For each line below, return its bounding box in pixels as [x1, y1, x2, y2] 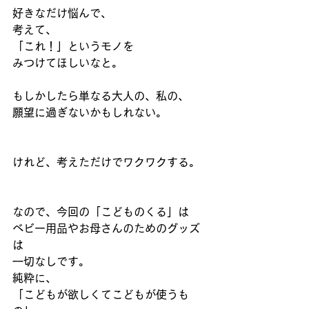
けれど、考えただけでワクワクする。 [12, 157, 200, 168]
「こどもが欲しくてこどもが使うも [12, 289, 189, 300]
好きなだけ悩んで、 [12, 8, 112, 19]
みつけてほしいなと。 [12, 57, 123, 68]
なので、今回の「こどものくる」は [12, 206, 189, 217]
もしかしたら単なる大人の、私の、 [12, 90, 189, 101]
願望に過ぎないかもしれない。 [12, 107, 167, 118]
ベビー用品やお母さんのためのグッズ [12, 223, 200, 234]
